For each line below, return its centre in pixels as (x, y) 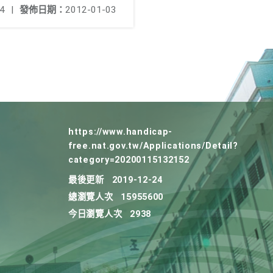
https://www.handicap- (121, 132)
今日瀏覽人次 (95, 214)
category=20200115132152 (129, 160)
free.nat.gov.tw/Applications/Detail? (153, 146)
